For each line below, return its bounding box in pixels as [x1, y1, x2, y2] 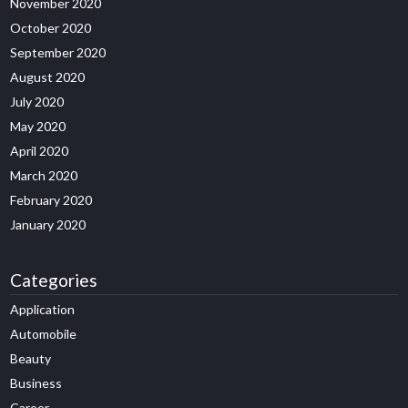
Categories [10, 270, 98, 291]
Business [10, 375, 63, 391]
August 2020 [10, 69, 86, 85]
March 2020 [10, 168, 78, 183]
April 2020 [10, 143, 69, 158]
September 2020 [10, 45, 107, 60]
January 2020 [10, 217, 87, 232]
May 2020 [10, 118, 66, 134]
